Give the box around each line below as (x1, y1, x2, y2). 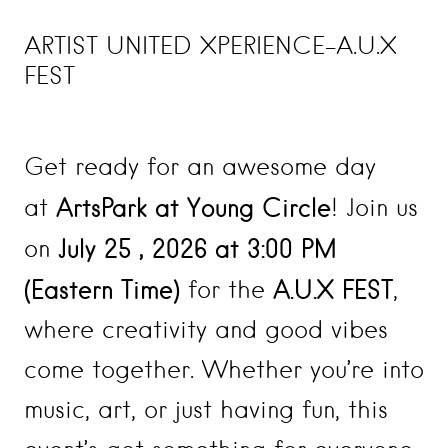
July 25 (58, 233, 131, 263)
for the (180, 275, 273, 304)
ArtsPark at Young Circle (56, 192, 331, 222)
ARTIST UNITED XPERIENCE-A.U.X (24, 31, 397, 60)
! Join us (331, 193, 418, 222)
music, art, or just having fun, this (24, 395, 388, 424)
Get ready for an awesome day (24, 152, 376, 181)
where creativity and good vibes (24, 315, 388, 344)
